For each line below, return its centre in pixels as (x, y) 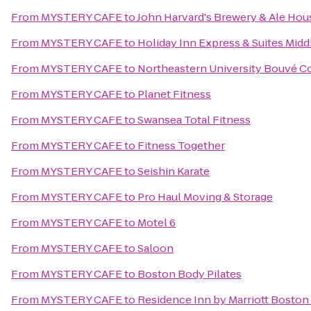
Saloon (155, 248)
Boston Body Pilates (190, 274)
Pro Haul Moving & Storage (205, 197)
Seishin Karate (174, 171)
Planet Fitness (174, 94)
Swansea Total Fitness (194, 120)
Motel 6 (157, 222)
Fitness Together (181, 145)
